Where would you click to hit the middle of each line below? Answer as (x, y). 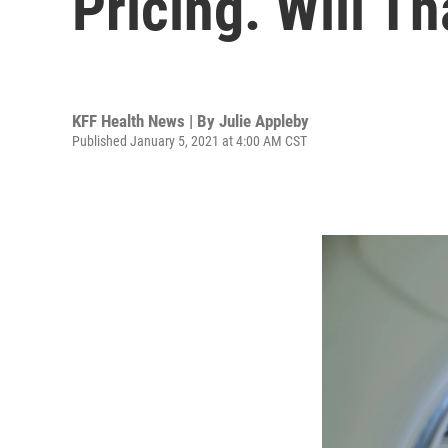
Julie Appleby (264, 120)
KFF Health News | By (145, 120)
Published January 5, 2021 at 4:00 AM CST (189, 140)
